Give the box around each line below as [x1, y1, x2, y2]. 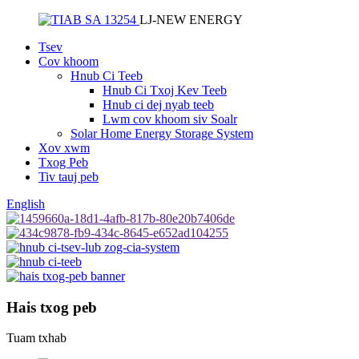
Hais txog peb [6, 298, 97, 316]
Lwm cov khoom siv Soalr [103, 112, 237, 126]
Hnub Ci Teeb [71, 69, 143, 83]
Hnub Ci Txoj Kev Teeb [103, 83, 227, 97]
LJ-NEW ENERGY [139, 13, 243, 26]
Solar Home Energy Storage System [71, 127, 253, 140]
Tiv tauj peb [38, 170, 99, 184]
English [6, 197, 45, 211]
